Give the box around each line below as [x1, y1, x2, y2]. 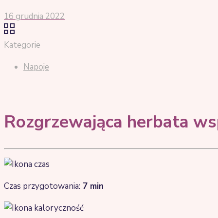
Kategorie [4, 39, 40, 51]
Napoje [23, 61, 49, 73]
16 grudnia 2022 [4, 11, 65, 22]
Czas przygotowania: [4, 181, 80, 192]
